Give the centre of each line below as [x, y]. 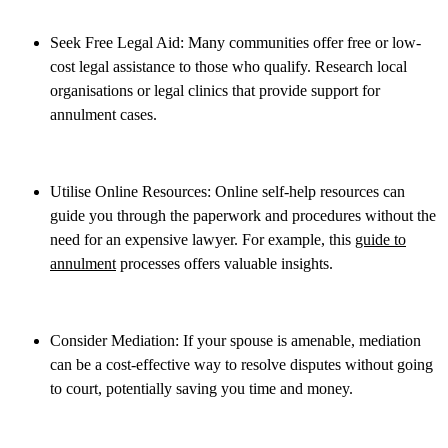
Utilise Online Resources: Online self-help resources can [227, 191]
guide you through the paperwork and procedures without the [243, 215]
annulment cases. [103, 114]
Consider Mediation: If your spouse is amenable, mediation [235, 340]
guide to [380, 239]
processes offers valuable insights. [224, 263]
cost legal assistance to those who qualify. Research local [228, 66]
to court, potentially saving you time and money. [201, 388]
